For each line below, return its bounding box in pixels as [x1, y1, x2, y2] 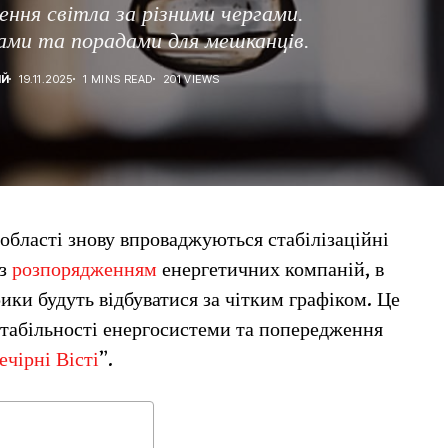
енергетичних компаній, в [162, 259, 384, 282]
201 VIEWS [162, 71, 220, 86]
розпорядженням [12, 259, 162, 282]
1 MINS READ [82, 71, 153, 86]
